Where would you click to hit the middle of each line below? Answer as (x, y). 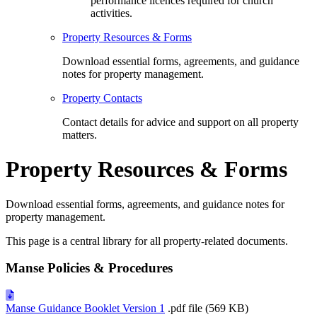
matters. (80, 134)
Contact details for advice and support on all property (180, 122)
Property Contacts (102, 98)
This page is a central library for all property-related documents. (147, 241)
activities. (111, 13)
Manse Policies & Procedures (89, 268)
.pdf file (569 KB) (208, 309)
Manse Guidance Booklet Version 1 (85, 309)
